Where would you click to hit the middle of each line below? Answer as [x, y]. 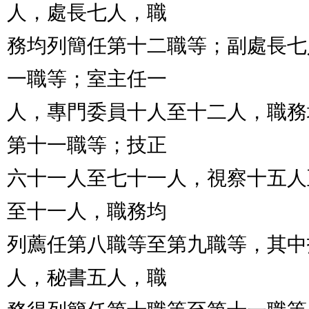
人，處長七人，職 [87, 12]
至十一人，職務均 [87, 211]
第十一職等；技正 [87, 145]
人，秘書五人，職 [87, 277]
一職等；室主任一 [87, 79]
